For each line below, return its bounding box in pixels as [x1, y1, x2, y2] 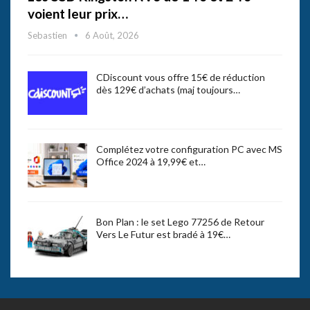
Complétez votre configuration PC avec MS [96, 143, 282, 156]
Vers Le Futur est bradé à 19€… [96, 228, 230, 240]
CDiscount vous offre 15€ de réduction [96, 71, 265, 83]
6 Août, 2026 [85, 29, 139, 41]
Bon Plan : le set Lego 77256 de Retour [96, 215, 264, 228]
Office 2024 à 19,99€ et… [96, 156, 206, 168]
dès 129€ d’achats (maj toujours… [96, 83, 240, 95]
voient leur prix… [28, 5, 128, 21]
